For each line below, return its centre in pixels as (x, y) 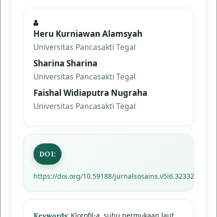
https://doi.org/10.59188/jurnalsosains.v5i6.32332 (114, 176)
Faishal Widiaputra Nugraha (90, 93)
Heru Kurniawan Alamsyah (88, 34)
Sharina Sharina (65, 63)
